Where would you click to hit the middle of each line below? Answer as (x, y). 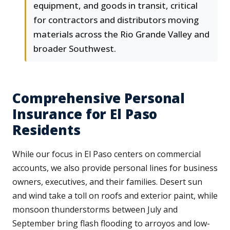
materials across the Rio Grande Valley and (121, 34)
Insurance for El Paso (85, 114)
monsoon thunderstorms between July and (95, 210)
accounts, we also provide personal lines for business (115, 168)
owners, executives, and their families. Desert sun (107, 182)
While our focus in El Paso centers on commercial (107, 154)
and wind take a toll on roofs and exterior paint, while (115, 196)
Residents (46, 130)
